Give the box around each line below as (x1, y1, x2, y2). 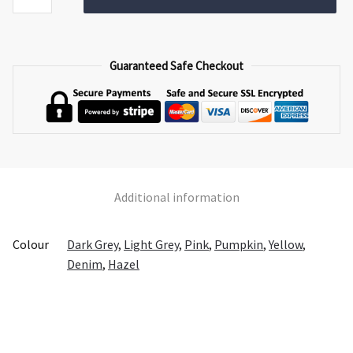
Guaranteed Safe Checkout (110, 58, 243, 73)
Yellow (269, 236, 303, 252)
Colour (13, 236, 49, 252)
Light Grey (124, 236, 179, 252)
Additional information (113, 188, 240, 205)
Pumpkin (214, 236, 263, 252)
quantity (12, 7, 58, 24)
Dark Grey (67, 236, 118, 252)
